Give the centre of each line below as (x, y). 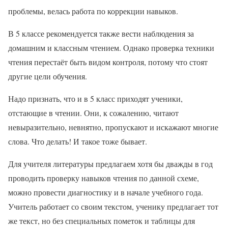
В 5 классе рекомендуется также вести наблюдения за (101, 34)
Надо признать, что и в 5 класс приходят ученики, (95, 99)
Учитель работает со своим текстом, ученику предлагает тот (113, 207)
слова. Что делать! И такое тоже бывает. (78, 141)
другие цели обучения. (48, 76)
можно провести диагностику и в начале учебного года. (106, 192)
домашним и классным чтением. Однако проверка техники (111, 48)
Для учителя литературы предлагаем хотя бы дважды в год (110, 164)
